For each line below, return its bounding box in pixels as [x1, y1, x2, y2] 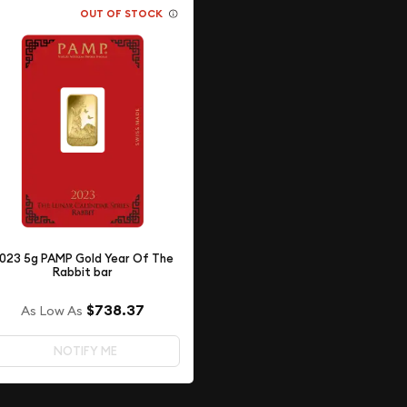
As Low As [20, 303, 83, 320]
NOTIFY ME [54, 343, 118, 360]
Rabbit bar [52, 263, 113, 280]
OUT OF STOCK [79, 6, 163, 20]
